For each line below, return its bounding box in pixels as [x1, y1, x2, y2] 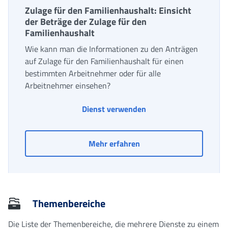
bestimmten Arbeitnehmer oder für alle [25, 67, 161, 79]
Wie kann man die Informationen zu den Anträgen [25, 42, 198, 55]
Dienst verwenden [82, 102, 146, 115]
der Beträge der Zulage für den [25, 14, 147, 28]
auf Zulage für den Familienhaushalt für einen [25, 54, 184, 67]
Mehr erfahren [88, 137, 140, 150]
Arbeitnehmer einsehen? [25, 79, 110, 92]
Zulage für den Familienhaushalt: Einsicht [25, 3, 191, 17]
